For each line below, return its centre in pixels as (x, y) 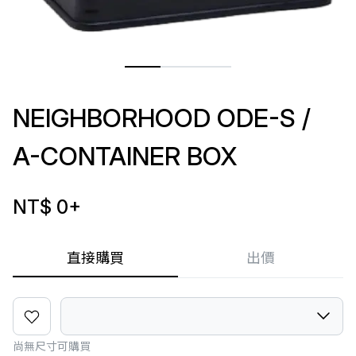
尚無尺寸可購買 (52, 346)
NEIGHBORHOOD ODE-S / (162, 118)
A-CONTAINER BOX (125, 156)
